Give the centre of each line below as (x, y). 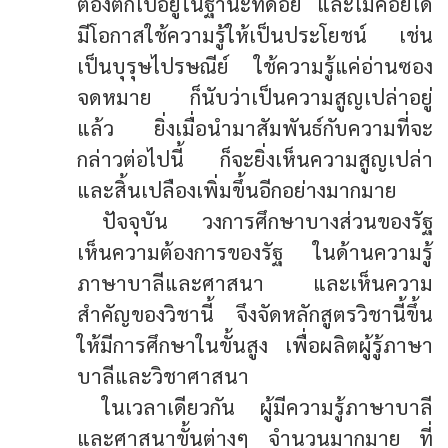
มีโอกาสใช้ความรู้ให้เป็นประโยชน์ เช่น (255, 34)
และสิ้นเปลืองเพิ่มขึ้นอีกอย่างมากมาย (237, 189)
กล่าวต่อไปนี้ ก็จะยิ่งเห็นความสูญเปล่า (255, 158)
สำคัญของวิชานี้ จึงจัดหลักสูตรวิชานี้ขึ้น (255, 313)
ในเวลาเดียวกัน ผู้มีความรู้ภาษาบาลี (267, 406)
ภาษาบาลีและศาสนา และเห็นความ (255, 282)
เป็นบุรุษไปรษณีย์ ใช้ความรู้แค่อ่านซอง (255, 65)
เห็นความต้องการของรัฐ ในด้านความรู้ (255, 251)
